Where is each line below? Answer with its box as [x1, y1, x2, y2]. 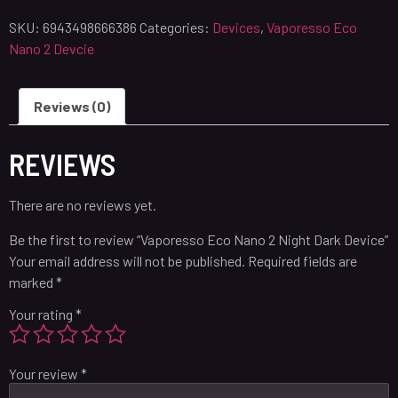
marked [9, 273, 56, 291]
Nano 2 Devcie [9, 40, 94, 58]
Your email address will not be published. [9, 251, 245, 269]
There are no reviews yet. [9, 196, 156, 214]
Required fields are [248, 251, 357, 269]
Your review [9, 364, 81, 382]
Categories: [139, 19, 212, 36]
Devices [212, 19, 260, 36]
